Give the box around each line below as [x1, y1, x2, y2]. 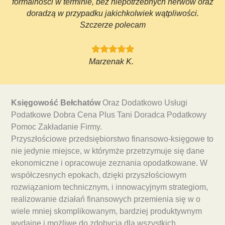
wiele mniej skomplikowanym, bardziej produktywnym [11, 207, 202, 216]
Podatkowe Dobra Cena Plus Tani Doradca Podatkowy [11, 110, 206, 120]
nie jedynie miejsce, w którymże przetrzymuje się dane [11, 147, 204, 156]
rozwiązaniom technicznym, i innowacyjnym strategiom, [11, 183, 208, 192]
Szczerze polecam [79, 21, 146, 30]
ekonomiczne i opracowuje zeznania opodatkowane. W [11, 159, 207, 168]
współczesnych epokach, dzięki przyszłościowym [11, 171, 186, 180]
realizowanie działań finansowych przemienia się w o [11, 195, 200, 204]
